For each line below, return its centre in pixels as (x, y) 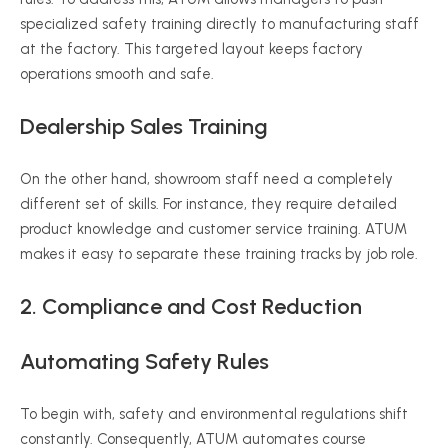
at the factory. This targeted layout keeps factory (191, 49)
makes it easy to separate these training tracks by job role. (219, 254)
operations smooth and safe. (117, 74)
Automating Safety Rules (144, 361)
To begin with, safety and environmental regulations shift (214, 414)
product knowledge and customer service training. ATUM (213, 229)
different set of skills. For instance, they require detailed (208, 204)
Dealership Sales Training (144, 126)
